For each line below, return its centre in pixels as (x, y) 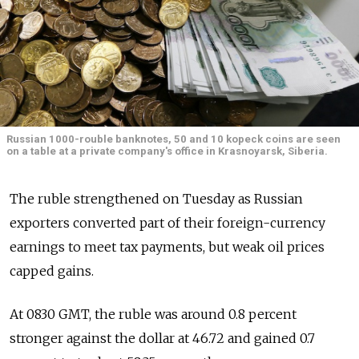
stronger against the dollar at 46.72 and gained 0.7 (162, 338)
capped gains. (52, 270)
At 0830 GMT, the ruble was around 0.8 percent (153, 314)
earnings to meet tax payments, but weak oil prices (167, 246)
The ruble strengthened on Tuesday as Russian (156, 198)
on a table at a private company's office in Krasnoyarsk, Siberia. (167, 151)
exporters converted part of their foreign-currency (167, 222)
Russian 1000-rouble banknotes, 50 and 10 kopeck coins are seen (173, 139)
